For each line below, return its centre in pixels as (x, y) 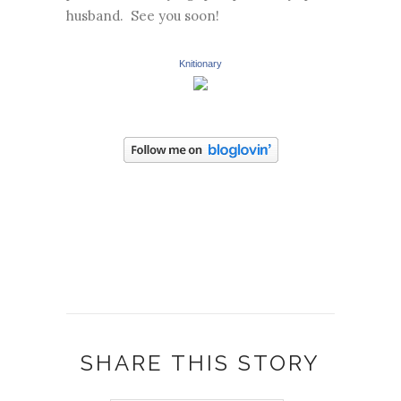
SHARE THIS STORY (200, 363)
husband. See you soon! (143, 16)
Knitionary (200, 64)
